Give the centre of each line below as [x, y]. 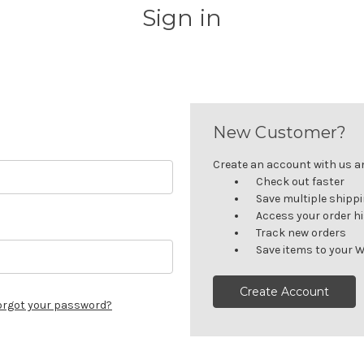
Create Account [285, 291]
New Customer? [280, 132]
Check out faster [301, 181]
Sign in [182, 17]
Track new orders [301, 232]
